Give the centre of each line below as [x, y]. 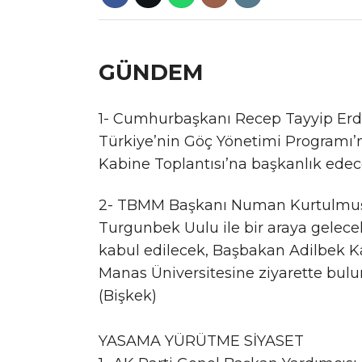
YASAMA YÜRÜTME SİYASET [201, 341]
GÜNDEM [151, 72]
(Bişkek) [128, 296]
